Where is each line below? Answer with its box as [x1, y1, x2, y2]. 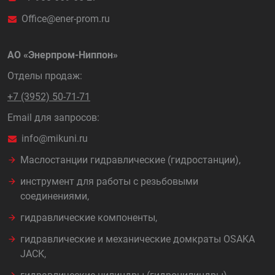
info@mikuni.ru [21, 133, 88, 144]
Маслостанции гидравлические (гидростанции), [20, 154, 241, 166]
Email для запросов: [7, 112, 99, 123]
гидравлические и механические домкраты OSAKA [20, 233, 255, 245]
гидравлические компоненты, [20, 212, 157, 223]
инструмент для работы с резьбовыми [20, 176, 198, 187]
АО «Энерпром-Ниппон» [7, 49, 118, 61]
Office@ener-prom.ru [21, 13, 110, 25]
